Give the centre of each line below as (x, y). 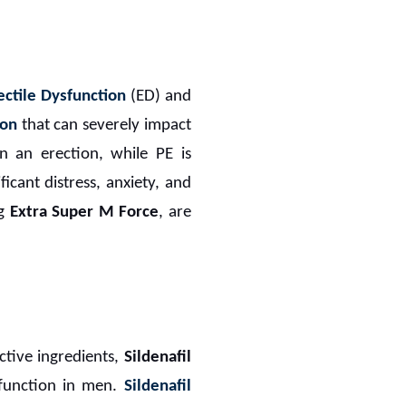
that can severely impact (104, 125)
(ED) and (159, 96)
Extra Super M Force (84, 212)
